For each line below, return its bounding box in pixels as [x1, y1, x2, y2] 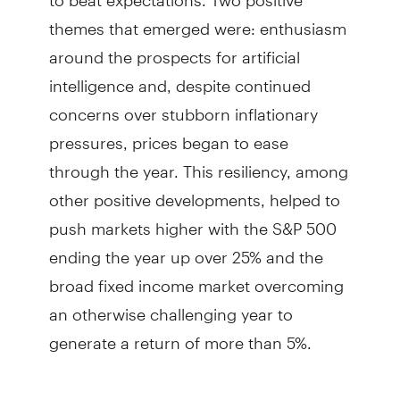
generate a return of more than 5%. [48, 317, 312, 353]
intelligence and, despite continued [48, 60, 311, 96]
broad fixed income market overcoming [48, 260, 344, 296]
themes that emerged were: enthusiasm [48, 3, 346, 38]
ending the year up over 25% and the [48, 231, 323, 267]
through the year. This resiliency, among [48, 146, 348, 181]
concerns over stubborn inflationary [48, 88, 318, 124]
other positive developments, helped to [48, 174, 340, 210]
